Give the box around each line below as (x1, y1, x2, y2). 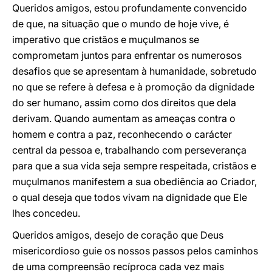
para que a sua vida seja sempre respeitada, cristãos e (12, 160, 256, 172)
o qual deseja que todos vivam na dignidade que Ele (12, 191, 247, 203)
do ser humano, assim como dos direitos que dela (12, 97, 236, 109)
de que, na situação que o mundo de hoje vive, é (12, 18, 229, 30)
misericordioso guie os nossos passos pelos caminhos (12, 245, 258, 257)
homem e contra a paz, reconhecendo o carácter (12, 128, 232, 140)
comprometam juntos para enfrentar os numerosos (12, 49, 242, 61)
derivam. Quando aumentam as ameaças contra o (12, 112, 236, 124)
